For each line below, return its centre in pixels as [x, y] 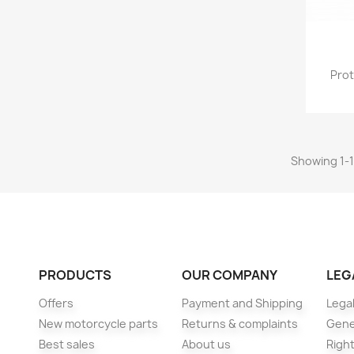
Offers [56, 303]
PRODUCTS [75, 275]
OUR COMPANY [229, 275]
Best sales [66, 344]
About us [206, 344]
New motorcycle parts [98, 323]
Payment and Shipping [242, 303]
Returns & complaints [239, 323]
